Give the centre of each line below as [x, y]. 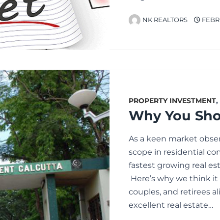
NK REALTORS [165, 20]
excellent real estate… [171, 205]
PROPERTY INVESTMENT [172, 101]
